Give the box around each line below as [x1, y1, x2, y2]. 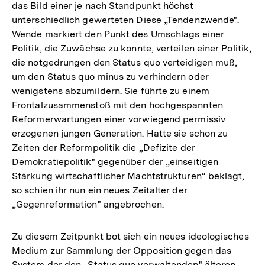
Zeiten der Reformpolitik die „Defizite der [12, 141, 195, 153]
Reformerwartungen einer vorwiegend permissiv [12, 113, 225, 125]
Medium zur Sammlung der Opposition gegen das [12, 244, 231, 256]
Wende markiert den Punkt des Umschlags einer [12, 28, 224, 40]
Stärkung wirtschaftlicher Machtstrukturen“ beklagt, [12, 170, 245, 182]
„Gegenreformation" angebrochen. [12, 198, 164, 210]
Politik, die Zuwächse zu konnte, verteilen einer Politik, [12, 42, 252, 54]
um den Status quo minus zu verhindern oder [12, 70, 209, 82]
